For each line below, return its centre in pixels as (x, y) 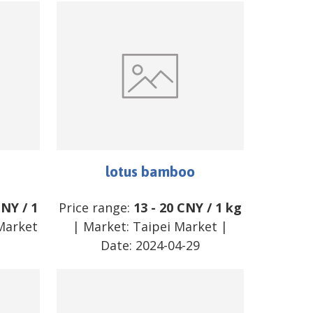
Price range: (96, 207)
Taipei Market (175, 226)
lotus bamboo (150, 171)
